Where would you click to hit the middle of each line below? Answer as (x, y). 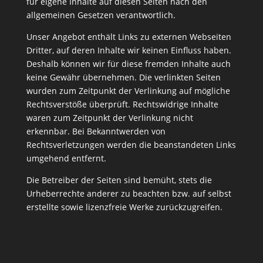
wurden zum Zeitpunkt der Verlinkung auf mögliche (128, 91)
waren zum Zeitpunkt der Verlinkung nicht (109, 118)
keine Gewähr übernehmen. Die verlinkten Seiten (123, 77)
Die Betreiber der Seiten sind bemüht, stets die (119, 180)
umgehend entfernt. (66, 159)
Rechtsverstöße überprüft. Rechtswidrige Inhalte (122, 104)
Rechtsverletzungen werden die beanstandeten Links (131, 145)
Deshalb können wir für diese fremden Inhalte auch (128, 64)
